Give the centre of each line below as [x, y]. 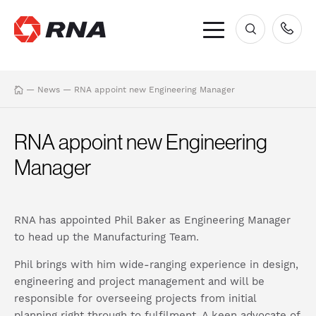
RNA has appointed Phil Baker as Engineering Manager [152, 220]
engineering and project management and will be [139, 282]
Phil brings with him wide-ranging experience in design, [156, 265]
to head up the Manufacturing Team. [107, 237]
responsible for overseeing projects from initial [135, 299]
